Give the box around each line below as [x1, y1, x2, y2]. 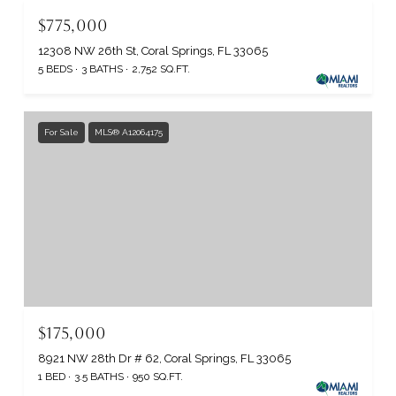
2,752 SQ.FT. [132, 62, 190, 75]
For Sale [44, 126, 79, 137]
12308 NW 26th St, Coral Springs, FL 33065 [38, 43, 268, 57]
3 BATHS [81, 62, 123, 75]
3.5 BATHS [74, 370, 124, 384]
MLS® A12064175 [95, 126, 163, 137]
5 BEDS [38, 62, 72, 75]
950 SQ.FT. [133, 370, 183, 384]
